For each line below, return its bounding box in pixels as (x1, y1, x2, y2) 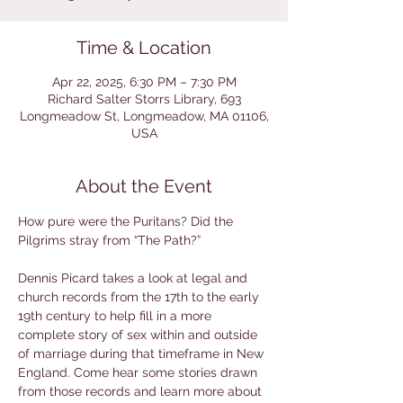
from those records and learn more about (18, 384, 265, 399)
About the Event (76, 175, 212, 197)
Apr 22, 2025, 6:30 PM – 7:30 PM (51, 75, 237, 89)
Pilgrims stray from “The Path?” (18, 233, 201, 247)
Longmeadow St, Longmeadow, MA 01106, (19, 109, 269, 123)
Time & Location (76, 37, 211, 58)
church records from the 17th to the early (18, 290, 263, 304)
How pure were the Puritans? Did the (18, 214, 237, 228)
